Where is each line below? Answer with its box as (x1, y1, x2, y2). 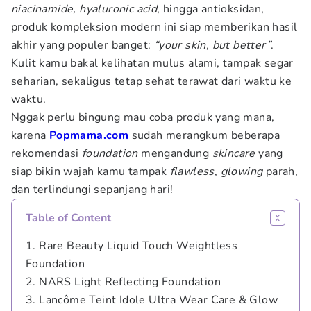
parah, (262, 164, 299, 179)
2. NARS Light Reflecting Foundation (26, 274, 221, 289)
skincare (212, 146, 255, 161)
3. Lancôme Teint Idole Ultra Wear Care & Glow (26, 292, 278, 308)
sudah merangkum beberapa (128, 128, 280, 143)
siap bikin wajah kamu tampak (11, 164, 170, 179)
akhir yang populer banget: (11, 37, 154, 53)
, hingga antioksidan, (157, 1, 264, 17)
